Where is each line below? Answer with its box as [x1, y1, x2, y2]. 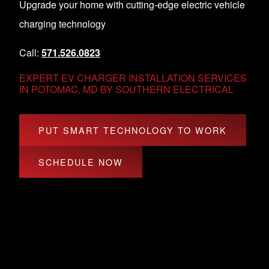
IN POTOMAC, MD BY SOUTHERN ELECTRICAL [19, 82, 234, 96]
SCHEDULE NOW [38, 156, 123, 168]
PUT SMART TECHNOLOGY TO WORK [38, 124, 227, 136]
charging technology [19, 17, 106, 31]
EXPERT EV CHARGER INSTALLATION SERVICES [19, 71, 247, 85]
